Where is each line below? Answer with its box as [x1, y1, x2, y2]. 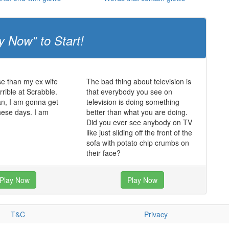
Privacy [144, 209, 168, 219]
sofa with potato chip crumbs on [86, 138, 189, 148]
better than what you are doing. [86, 107, 188, 117]
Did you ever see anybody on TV [86, 117, 192, 127]
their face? [86, 148, 121, 158]
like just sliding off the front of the [86, 127, 192, 138]
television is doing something [86, 97, 179, 107]
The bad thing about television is [86, 76, 191, 86]
